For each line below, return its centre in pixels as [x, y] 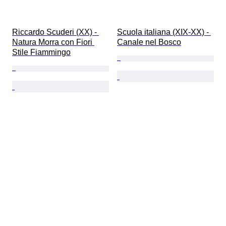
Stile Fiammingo [41, 52]
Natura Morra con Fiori [53, 42]
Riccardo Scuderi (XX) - [55, 32]
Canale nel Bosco [149, 42]
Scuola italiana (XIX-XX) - [164, 32]
